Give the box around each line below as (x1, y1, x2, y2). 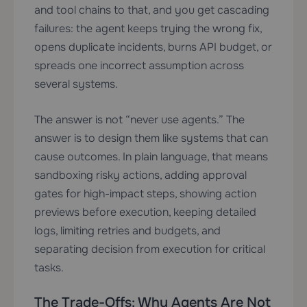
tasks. (34, 260, 64, 275)
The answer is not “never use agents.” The (34, 112, 245, 127)
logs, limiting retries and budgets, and (34, 223, 221, 238)
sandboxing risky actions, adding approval (34, 168, 247, 183)
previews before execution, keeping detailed (34, 205, 256, 220)
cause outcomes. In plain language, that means (34, 149, 268, 164)
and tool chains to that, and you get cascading (34, 3, 269, 18)
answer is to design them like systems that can (34, 131, 268, 146)
